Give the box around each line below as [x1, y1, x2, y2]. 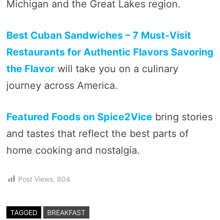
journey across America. [6, 79, 118, 91]
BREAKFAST [47, 208, 85, 217]
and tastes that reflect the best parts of [6, 127, 189, 139]
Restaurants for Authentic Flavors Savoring [6, 46, 214, 58]
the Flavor [6, 62, 55, 75]
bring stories [152, 110, 213, 123]
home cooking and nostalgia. [6, 144, 140, 156]
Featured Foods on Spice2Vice [6, 110, 152, 123]
